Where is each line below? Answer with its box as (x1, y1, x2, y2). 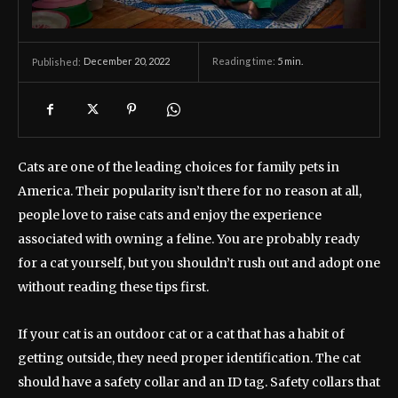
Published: (32, 56, 81, 68)
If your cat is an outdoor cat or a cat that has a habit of (18, 326, 345, 343)
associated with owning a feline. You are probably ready (18, 231, 360, 248)
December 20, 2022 (84, 55, 170, 68)
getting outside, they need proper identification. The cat (18, 350, 361, 367)
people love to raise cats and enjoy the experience (18, 207, 322, 224)
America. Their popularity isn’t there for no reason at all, (18, 183, 362, 200)
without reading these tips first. (18, 279, 209, 296)
